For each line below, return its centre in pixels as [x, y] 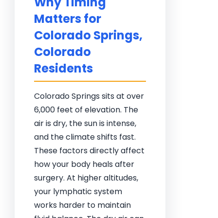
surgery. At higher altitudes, [86, 178]
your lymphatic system [78, 191]
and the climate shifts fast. [85, 137]
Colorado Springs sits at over [89, 96]
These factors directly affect [89, 151]
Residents [64, 68]
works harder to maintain [82, 205]
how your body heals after [84, 164]
